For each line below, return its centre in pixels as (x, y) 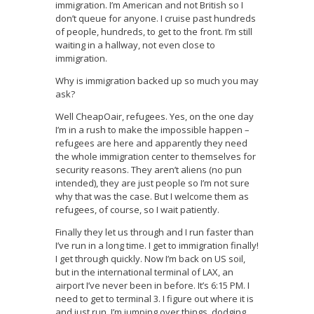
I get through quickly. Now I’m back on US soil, (150, 259)
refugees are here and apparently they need (151, 143)
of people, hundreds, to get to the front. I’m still (154, 32)
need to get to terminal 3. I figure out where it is (155, 299)
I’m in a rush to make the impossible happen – (152, 130)
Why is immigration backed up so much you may (157, 81)
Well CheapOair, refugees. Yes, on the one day (155, 117)
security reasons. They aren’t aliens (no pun (149, 170)
